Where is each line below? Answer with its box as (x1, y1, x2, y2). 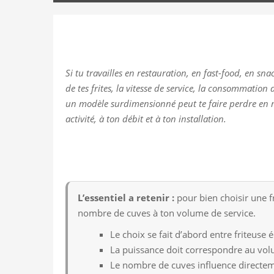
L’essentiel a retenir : (78, 191, 174, 204)
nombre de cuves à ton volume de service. (78, 206, 256, 219)
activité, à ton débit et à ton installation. (65, 112, 226, 125)
